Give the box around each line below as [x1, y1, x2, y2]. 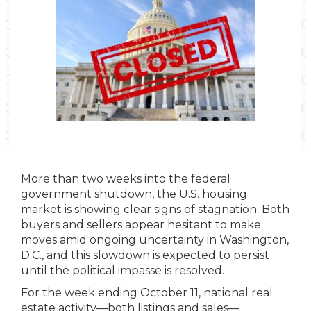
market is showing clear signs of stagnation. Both [21, 203, 289, 216]
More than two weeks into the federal [21, 172, 230, 185]
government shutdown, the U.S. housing [21, 187, 247, 201]
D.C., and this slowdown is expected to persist [21, 249, 269, 262]
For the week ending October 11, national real [21, 286, 273, 299]
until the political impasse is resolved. [21, 264, 224, 277]
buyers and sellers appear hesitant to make [21, 218, 261, 231]
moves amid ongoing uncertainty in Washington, [21, 233, 289, 246]
